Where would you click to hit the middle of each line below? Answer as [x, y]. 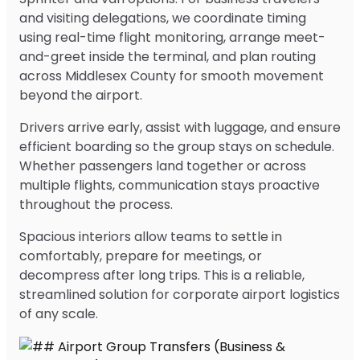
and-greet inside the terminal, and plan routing [168, 56]
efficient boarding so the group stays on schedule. [177, 146]
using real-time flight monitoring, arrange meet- [172, 37]
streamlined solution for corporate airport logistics [180, 294]
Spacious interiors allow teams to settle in [151, 236]
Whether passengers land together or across [163, 166]
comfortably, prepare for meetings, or [141, 256]
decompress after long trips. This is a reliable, [162, 275]
